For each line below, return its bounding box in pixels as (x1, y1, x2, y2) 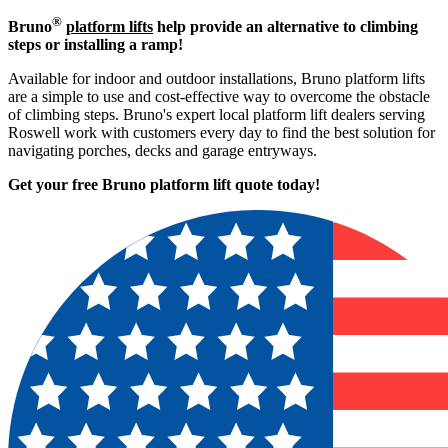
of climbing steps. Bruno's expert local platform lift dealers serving (8, 106, 425, 123)
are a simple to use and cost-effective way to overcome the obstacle (8, 88, 430, 105)
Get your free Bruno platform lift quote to (8, 176, 290, 193)
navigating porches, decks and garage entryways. (8, 142, 317, 159)
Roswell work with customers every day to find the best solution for (8, 124, 435, 141)
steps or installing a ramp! (8, 36, 183, 53)
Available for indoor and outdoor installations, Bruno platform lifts (8, 70, 425, 87)
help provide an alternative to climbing (153, 18, 418, 35)
